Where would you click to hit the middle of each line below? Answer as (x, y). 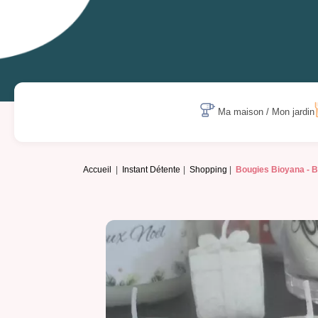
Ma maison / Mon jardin (267, 112)
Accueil (97, 170)
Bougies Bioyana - (274, 170)
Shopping (208, 170)
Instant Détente (152, 170)
